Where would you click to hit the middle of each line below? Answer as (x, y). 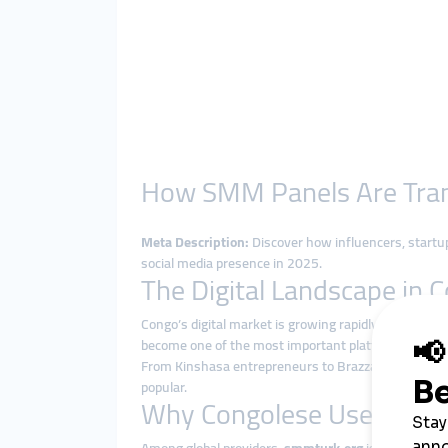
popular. (164, 387)
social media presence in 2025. (231, 263)
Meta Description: (195, 242)
